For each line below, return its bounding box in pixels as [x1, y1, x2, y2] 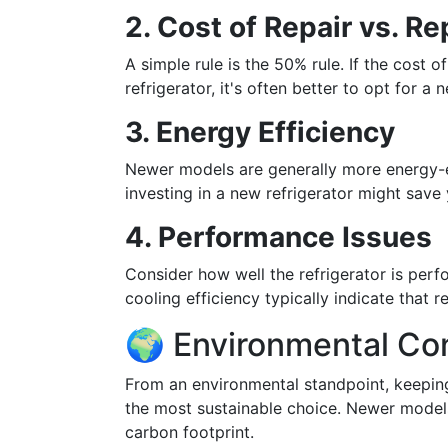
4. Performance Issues [125, 220, 432, 254]
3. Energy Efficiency [125, 115, 395, 149]
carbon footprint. [125, 422, 254, 442]
